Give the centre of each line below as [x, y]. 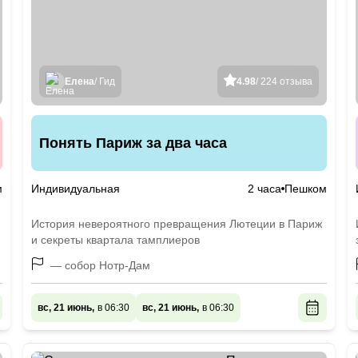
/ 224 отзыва [284, 82]
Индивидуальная [76, 189]
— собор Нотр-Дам [101, 265]
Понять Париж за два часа [133, 143]
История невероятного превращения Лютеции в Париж [177, 224]
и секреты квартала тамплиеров [116, 240]
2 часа [264, 189]
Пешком [305, 189]
